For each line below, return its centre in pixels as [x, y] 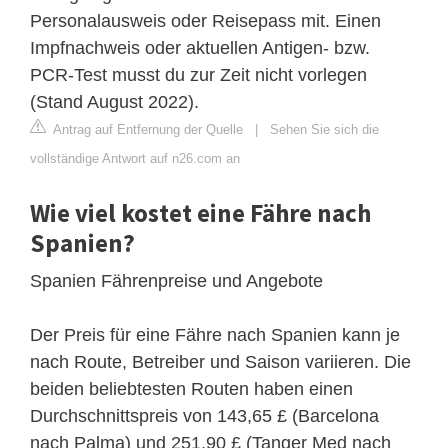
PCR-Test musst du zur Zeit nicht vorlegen [198, 74]
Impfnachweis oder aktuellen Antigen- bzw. [200, 47]
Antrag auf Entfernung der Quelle [146, 129]
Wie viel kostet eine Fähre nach [200, 212]
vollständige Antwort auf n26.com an [135, 158]
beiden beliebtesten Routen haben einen [191, 388]
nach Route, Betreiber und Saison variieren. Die [220, 361]
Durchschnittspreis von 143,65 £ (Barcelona [204, 415]
